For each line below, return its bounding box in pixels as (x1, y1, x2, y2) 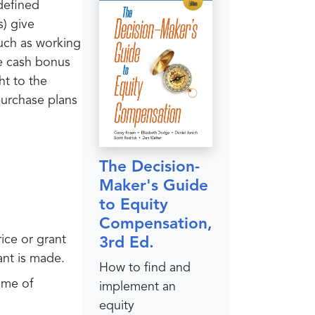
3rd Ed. (99, 235, 154, 252)
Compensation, (99, 216, 212, 233)
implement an (99, 280, 176, 293)
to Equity (99, 197, 168, 214)
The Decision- (99, 159, 200, 176)
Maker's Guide (99, 178, 208, 195)
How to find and (99, 261, 191, 274)
